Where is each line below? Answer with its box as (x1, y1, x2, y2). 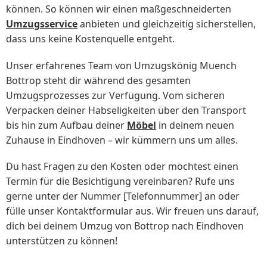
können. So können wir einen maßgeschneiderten (6, 2, 231, 16)
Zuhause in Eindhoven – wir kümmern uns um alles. (6, 133, 238, 147)
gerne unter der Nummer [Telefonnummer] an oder (6, 189, 240, 203)
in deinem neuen (156, 118, 234, 132)
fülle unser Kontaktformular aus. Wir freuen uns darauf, (6, 204, 259, 218)
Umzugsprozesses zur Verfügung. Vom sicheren (6, 88, 225, 102)
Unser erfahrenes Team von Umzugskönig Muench (6, 58, 237, 72)
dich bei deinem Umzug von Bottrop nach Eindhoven (6, 219, 244, 232)
